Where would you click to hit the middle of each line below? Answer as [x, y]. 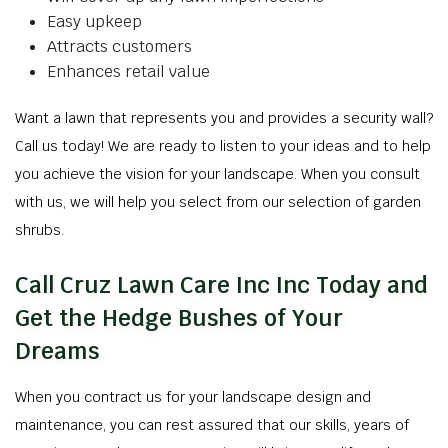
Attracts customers [119, 46]
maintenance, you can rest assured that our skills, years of [212, 425]
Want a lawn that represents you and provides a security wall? [224, 118]
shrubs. [39, 230]
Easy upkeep [94, 21]
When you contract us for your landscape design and [193, 397]
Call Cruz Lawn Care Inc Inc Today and [221, 285]
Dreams [57, 351]
